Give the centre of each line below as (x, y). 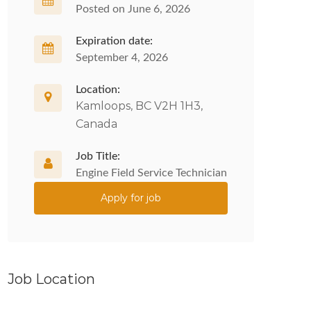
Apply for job (131, 198)
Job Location (51, 279)
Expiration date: (114, 41)
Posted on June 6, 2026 (133, 9)
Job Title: (98, 156)
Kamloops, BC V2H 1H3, (139, 106)
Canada (96, 124)
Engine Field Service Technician (151, 173)
